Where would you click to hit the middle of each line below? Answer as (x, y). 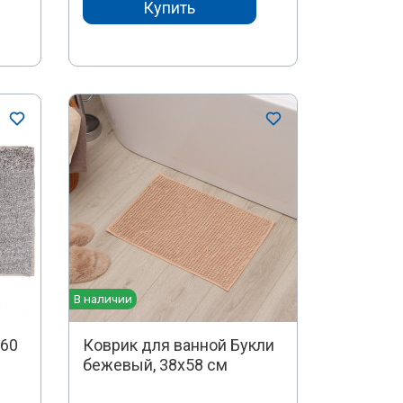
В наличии (103, 299)
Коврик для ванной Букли (178, 345)
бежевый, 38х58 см (155, 365)
